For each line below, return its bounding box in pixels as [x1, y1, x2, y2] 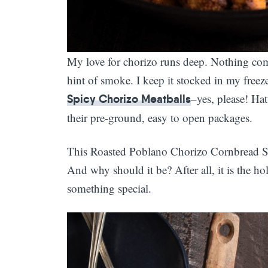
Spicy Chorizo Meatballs [67, 91, 191, 106]
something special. [67, 180, 151, 196]
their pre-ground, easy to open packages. [67, 109, 252, 125]
